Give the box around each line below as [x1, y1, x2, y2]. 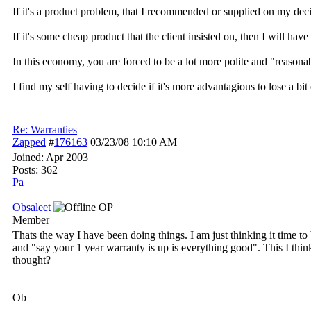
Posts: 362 [12, 164, 58, 176]
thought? [12, 254, 51, 266]
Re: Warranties [12, 124, 77, 135]
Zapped [12, 136, 46, 148]
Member [12, 214, 49, 226]
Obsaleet [12, 201, 51, 213]
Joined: [12, 151, 46, 163]
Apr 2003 [46, 151, 88, 163]
